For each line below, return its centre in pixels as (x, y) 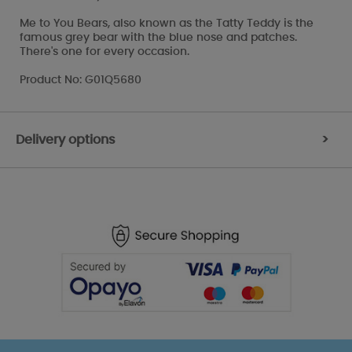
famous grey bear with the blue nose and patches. (158, 37)
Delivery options (66, 139)
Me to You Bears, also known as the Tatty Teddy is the (167, 23)
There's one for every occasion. (104, 51)
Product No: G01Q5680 (81, 80)
